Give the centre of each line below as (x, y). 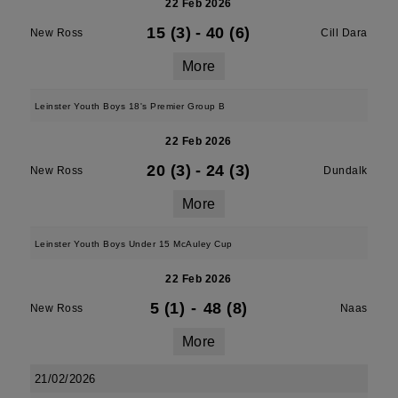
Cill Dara (344, 33)
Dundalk (346, 171)
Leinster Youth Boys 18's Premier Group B (130, 106)
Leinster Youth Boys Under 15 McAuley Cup (133, 244)
